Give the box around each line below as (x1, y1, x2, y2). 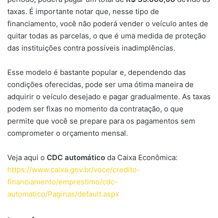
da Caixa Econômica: (105, 153, 178, 163)
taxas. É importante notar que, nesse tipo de (7, 7, 159, 17)
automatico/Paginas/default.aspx (7, 189, 119, 199)
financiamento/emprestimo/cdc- (7, 177, 118, 187)
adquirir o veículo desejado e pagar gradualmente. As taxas (7, 92, 211, 102)
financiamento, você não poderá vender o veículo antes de (7, 19, 208, 29)
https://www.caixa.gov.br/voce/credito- (7, 165, 140, 175)
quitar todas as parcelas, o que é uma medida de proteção (7, 31, 206, 41)
